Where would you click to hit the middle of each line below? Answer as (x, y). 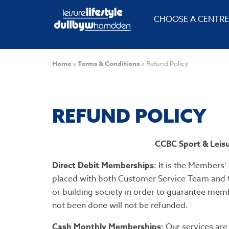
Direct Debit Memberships (103, 166)
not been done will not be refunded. (120, 206)
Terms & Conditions (109, 63)
